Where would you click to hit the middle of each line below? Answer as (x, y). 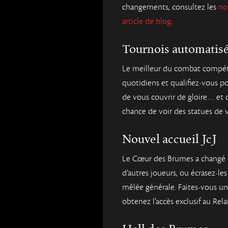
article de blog (147, 21)
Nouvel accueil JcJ (169, 140)
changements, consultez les (170, 7)
